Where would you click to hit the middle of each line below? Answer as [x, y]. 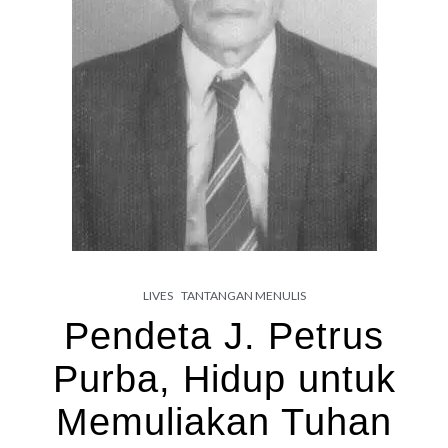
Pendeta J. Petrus [224, 335]
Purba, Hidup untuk [224, 378]
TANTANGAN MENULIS [243, 295]
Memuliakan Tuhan [224, 421]
